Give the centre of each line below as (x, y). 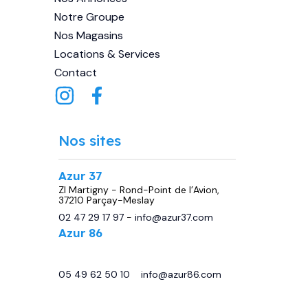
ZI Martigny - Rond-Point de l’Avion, (139, 189)
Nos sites (89, 140)
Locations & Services (107, 54)
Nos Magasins (89, 35)
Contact (76, 72)
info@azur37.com (174, 217)
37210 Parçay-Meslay (106, 200)
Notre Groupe (89, 16)
